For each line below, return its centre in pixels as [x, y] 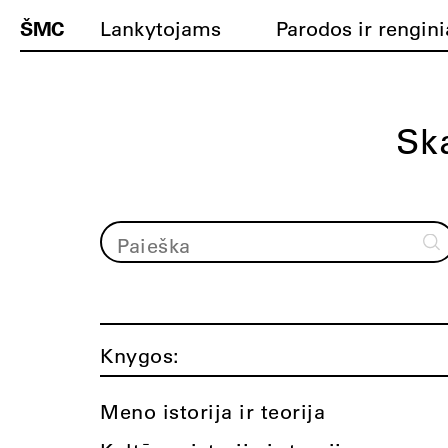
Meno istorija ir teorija [212, 411]
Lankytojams [160, 28]
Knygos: [140, 355]
